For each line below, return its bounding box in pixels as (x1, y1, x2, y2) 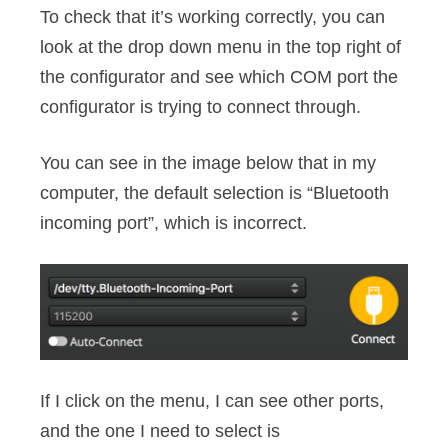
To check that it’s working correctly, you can (40, 7, 385, 27)
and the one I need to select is (40, 421, 280, 442)
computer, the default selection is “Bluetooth (40, 183, 389, 203)
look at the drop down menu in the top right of (40, 37, 401, 57)
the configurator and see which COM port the (40, 67, 398, 87)
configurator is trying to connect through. (40, 97, 361, 117)
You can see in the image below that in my (40, 153, 376, 173)
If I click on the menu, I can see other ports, (40, 391, 384, 412)
